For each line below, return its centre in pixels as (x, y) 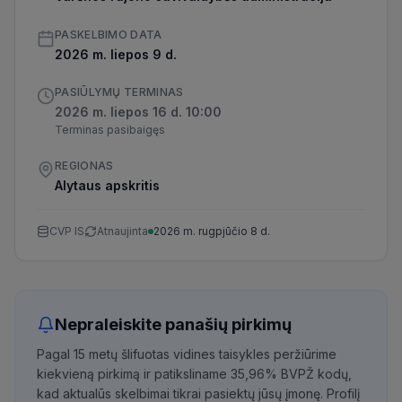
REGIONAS (84, 166)
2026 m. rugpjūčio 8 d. (212, 231)
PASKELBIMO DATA (109, 35)
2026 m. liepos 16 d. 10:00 (138, 112)
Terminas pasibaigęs (110, 130)
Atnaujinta (122, 231)
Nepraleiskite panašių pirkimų (173, 324)
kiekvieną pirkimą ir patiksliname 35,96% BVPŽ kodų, (194, 374)
